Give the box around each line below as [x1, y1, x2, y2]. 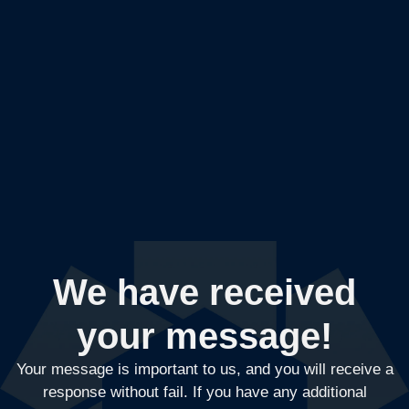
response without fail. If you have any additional [42, 383, 367, 402]
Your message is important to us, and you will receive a [16, 361, 393, 379]
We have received [53, 272, 356, 313]
